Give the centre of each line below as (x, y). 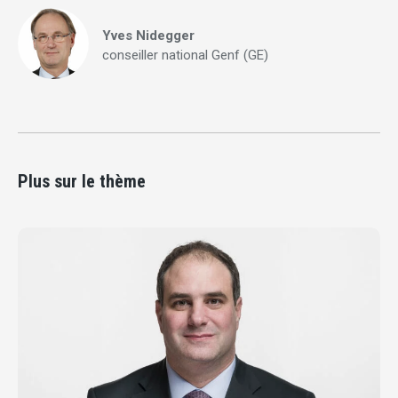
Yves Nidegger (148, 36)
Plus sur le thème (82, 182)
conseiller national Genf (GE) (185, 56)
